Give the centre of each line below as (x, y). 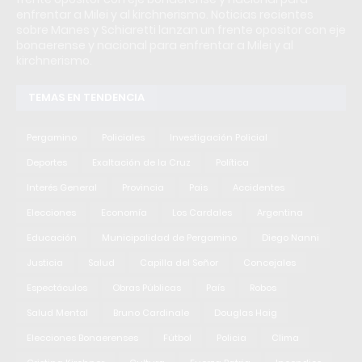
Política (232, 162)
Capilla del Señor (179, 262)
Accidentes (259, 187)
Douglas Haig (246, 312)
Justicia (45, 262)
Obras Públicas (147, 287)
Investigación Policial (219, 137)
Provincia (143, 187)
